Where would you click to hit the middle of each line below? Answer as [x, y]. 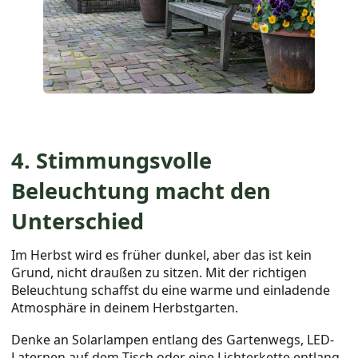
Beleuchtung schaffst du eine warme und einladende [171, 290]
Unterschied [78, 221]
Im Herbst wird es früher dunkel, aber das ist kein [162, 255]
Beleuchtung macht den [141, 191]
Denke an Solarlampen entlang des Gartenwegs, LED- [173, 339]
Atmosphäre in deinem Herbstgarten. [125, 308]
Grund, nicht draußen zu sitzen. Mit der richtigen [159, 272]
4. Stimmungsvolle [112, 160]
